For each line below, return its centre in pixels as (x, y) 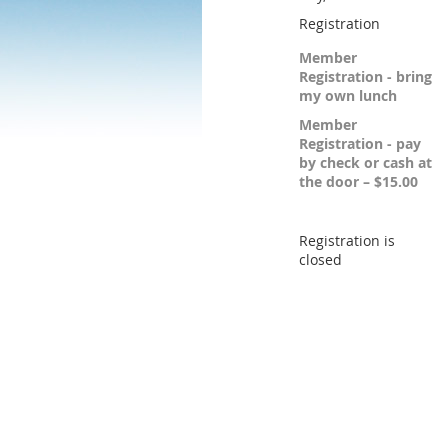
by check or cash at (365, 162)
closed (320, 259)
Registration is (347, 240)
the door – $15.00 (358, 181)
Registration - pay (360, 143)
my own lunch (348, 95)
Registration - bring (365, 76)
